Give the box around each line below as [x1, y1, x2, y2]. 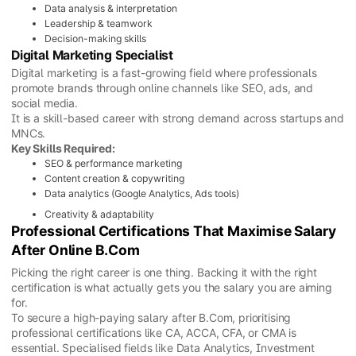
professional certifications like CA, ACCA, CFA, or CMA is [11, 325, 297, 339]
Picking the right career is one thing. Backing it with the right [11, 265, 317, 279]
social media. [11, 96, 78, 110]
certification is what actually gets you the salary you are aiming [11, 280, 332, 294]
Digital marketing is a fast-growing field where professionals [11, 66, 317, 80]
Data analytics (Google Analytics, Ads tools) [44, 188, 239, 200]
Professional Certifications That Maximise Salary [11, 222, 336, 240]
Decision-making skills [44, 33, 146, 45]
